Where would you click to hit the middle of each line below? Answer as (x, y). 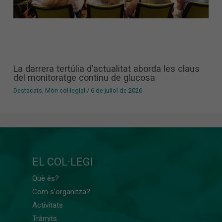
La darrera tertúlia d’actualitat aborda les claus (107, 69)
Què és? (46, 179)
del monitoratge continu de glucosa (84, 78)
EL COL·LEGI (63, 162)
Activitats (48, 205)
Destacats (28, 90)
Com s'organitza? (61, 192)
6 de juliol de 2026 (117, 90)
